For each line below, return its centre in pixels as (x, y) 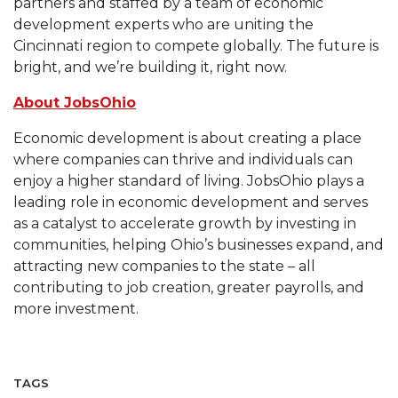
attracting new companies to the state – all (164, 267)
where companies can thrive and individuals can (183, 160)
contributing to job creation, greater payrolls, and (189, 288)
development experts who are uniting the (163, 25)
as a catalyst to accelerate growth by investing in (185, 224)
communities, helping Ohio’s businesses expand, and (199, 245)
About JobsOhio (75, 103)
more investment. (76, 309)
